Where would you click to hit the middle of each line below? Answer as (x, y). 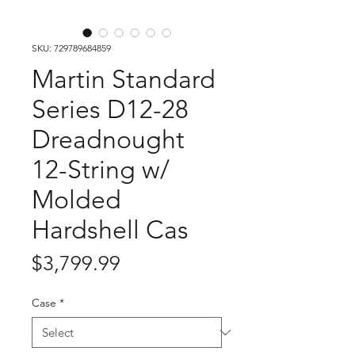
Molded (76, 200)
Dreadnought (108, 139)
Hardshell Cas (110, 230)
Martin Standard (124, 79)
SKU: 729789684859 (71, 48)
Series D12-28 (110, 109)
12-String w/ (101, 170)
